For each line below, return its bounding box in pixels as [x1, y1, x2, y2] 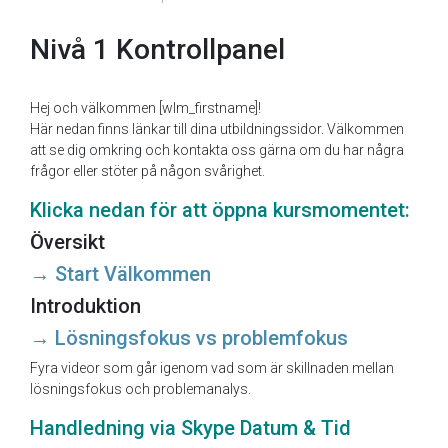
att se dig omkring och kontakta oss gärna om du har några [30, 142, 404, 158]
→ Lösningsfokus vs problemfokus [30, 326, 348, 350]
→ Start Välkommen [30, 262, 211, 286]
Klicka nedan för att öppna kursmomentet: [30, 198, 410, 222]
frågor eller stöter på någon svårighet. [30, 163, 265, 179]
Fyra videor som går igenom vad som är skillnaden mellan [30, 360, 394, 376]
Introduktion [30, 294, 141, 318]
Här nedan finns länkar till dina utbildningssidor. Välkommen [30, 121, 404, 137]
